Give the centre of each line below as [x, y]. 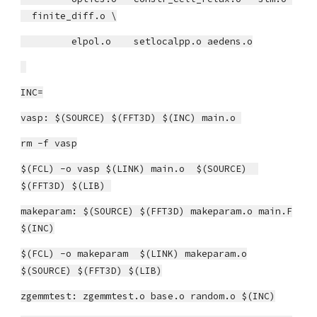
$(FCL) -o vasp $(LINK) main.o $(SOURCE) [140, 169]
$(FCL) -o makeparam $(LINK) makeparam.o [134, 254]
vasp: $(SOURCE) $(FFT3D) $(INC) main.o [131, 118]
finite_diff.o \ [69, 16]
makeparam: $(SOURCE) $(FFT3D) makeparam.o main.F [157, 211]
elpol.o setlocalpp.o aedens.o [137, 41]
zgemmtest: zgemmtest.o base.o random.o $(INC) [148, 296]
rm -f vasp [49, 143]
